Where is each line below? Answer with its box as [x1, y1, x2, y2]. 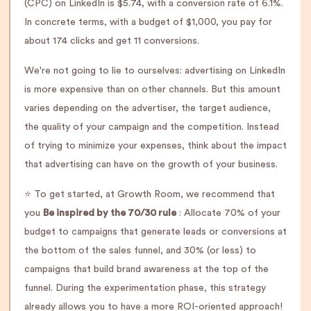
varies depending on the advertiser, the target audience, [24, 103, 271, 113]
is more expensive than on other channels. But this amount [24, 85, 280, 94]
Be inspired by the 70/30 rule [43, 208, 176, 218]
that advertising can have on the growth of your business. [24, 160, 278, 169]
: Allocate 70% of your [176, 208, 280, 218]
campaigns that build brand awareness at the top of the [24, 264, 269, 274]
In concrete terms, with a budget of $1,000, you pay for [24, 17, 272, 27]
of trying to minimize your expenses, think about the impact [24, 141, 287, 151]
